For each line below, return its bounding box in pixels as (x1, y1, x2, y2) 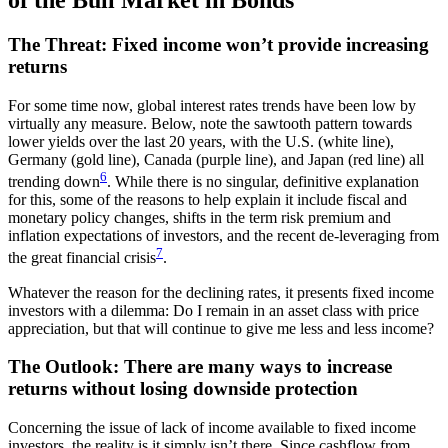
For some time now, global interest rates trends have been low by (8, 97, 416, 115)
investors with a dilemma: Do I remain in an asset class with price (8, 301, 419, 319)
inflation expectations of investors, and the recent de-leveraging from (8, 227, 439, 245)
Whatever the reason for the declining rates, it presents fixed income (8, 283, 434, 301)
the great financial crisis (8, 249, 156, 267)
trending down (8, 173, 100, 191)
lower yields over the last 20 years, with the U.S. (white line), (8, 133, 394, 151)
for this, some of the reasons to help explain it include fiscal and (8, 191, 407, 209)
